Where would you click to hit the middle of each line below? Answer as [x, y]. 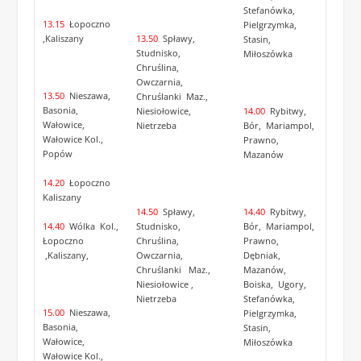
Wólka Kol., [92, 226]
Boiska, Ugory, [276, 284]
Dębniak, [263, 255]
